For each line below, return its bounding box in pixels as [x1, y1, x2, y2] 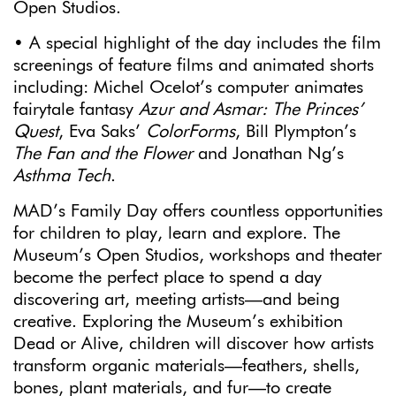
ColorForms [141, 122, 235, 141]
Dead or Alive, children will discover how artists [13, 334, 374, 353]
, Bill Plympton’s [235, 122, 356, 141]
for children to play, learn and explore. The [13, 224, 340, 242]
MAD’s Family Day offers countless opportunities [13, 202, 383, 220]
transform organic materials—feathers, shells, [13, 356, 360, 375]
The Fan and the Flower [13, 144, 198, 163]
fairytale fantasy [13, 100, 139, 118]
